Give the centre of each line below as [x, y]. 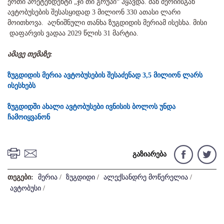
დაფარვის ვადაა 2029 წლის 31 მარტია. [74, 33]
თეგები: [21, 177]
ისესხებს [21, 86]
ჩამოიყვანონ [29, 117]
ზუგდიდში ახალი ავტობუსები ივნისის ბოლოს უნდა [91, 107]
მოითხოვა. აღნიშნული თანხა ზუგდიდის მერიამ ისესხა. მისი [107, 23]
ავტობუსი [25, 188]
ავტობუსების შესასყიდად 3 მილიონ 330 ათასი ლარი [94, 12]
